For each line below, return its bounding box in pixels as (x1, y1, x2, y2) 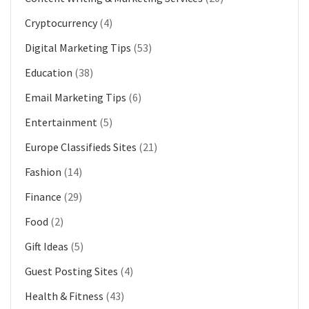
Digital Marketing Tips (25, 40, 131, 54)
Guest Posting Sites (25, 263, 118, 278)
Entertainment (25, 114, 97, 129)
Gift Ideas (25, 239, 68, 253)
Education (25, 65, 72, 79)
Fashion (25, 164, 61, 179)
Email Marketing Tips (25, 90, 126, 104)
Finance (25, 189, 61, 203)
